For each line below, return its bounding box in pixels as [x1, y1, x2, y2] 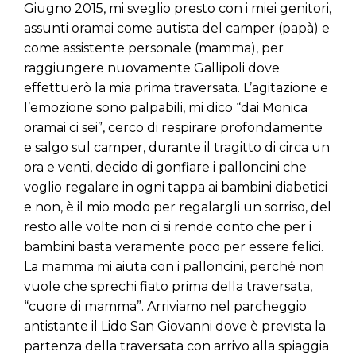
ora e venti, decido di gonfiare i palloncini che [24, 160, 307, 176]
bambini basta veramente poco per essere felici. [24, 239, 323, 255]
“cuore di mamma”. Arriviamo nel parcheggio [24, 299, 307, 315]
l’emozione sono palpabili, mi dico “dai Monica [24, 100, 308, 116]
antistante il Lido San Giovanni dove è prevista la [24, 319, 326, 335]
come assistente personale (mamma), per [24, 41, 284, 56]
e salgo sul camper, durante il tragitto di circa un [24, 140, 330, 156]
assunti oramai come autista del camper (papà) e [24, 21, 330, 37]
